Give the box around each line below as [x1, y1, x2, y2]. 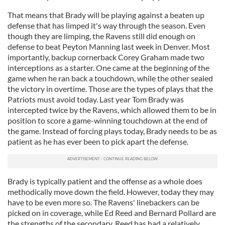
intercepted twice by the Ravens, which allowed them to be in [8, 105, 216, 115]
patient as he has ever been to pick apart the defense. [8, 137, 188, 146]
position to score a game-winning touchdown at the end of [8, 116, 207, 125]
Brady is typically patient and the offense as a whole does [8, 176, 202, 186]
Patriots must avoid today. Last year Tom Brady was [8, 94, 184, 104]
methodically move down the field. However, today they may [8, 187, 214, 196]
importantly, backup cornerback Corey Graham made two [8, 52, 204, 62]
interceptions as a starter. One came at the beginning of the [8, 63, 209, 72]
